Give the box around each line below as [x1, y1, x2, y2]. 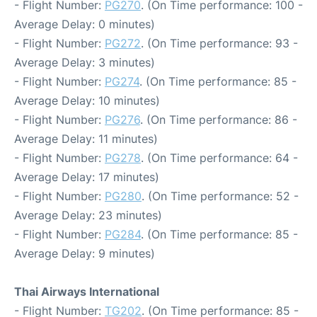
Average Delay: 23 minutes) [14, 208, 162, 223]
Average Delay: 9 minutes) [14, 246, 155, 261]
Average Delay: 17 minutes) [14, 170, 159, 185]
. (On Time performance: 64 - [141, 151, 298, 166]
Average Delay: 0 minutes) [14, 17, 155, 32]
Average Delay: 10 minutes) [14, 93, 160, 108]
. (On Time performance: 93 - [141, 36, 298, 51]
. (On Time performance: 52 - [142, 189, 299, 204]
